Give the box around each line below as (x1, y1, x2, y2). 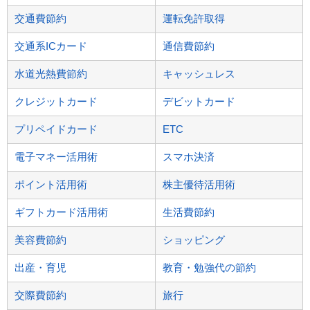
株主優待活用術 (162, 178, 235, 190)
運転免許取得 (162, 12, 225, 24)
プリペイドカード (15, 122, 98, 135)
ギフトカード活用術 (15, 206, 108, 218)
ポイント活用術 (15, 178, 87, 190)
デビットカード (162, 95, 235, 107)
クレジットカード (15, 95, 98, 107)
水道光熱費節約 (15, 67, 87, 80)
